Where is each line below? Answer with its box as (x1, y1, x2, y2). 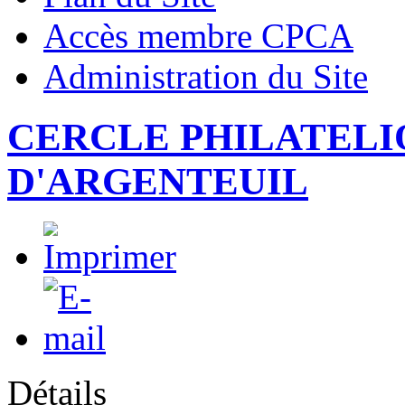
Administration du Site (43, 56, 368, 96)
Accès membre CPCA (43, 15, 353, 55)
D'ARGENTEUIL (7, 159, 308, 202)
